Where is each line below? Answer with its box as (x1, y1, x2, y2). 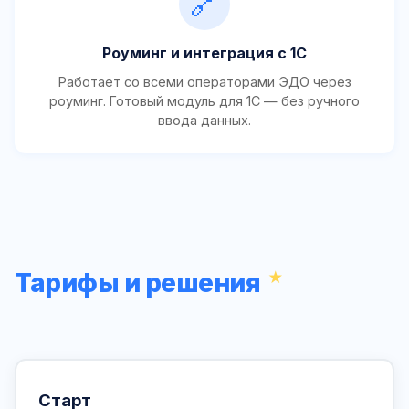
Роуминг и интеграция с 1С (102, 44, 307, 63)
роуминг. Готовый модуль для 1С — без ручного (49, 93, 360, 110)
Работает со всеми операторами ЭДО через (58, 74, 351, 90)
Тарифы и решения (15, 267, 260, 299)
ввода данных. (158, 112, 251, 129)
